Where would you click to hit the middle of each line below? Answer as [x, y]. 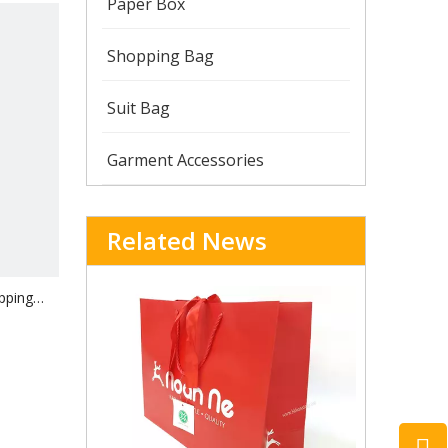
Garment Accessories [185, 160]
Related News [187, 240]
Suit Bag [138, 108]
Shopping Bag [160, 56]
